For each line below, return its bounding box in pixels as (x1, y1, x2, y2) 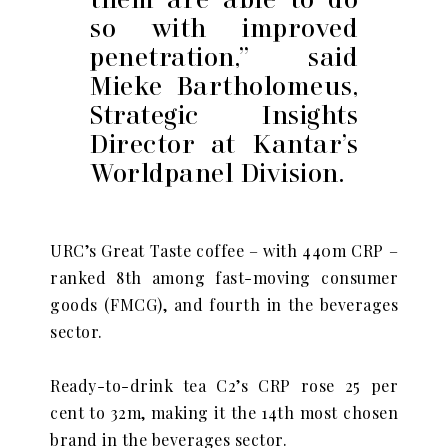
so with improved (90, 13, 358, 43)
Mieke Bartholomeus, (90, 71, 358, 101)
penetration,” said (90, 42, 358, 72)
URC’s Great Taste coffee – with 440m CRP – (50, 240, 398, 262)
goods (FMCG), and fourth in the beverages (50, 294, 398, 316)
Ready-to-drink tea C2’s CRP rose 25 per (50, 375, 398, 397)
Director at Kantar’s (90, 129, 358, 159)
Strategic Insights (90, 100, 358, 130)
